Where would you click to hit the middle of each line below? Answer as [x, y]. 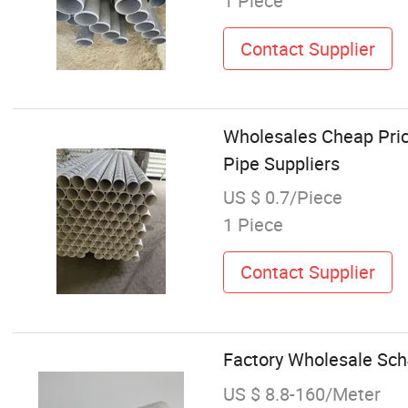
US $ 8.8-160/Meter [301, 393]
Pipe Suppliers [281, 163]
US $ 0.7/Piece [282, 197]
